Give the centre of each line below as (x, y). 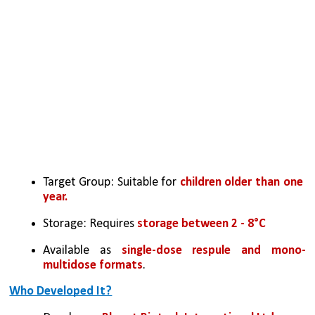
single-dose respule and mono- (213, 251)
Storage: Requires (90, 224)
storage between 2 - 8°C (202, 224)
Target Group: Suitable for (111, 182)
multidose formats (93, 266)
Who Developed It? (61, 291)
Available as (82, 251)
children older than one (241, 182)
